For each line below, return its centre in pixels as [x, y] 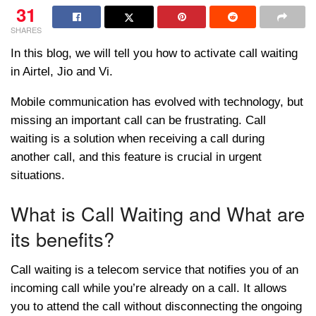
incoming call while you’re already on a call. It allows [149, 288]
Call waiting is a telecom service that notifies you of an [154, 270]
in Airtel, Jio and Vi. [62, 72]
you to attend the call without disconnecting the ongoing [156, 307]
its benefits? [62, 238]
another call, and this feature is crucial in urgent [136, 157]
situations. [38, 175]
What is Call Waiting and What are [158, 213]
